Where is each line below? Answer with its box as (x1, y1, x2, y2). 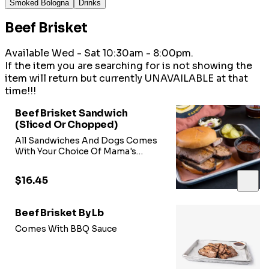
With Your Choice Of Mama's (15, 146, 136, 157)
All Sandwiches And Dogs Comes (15, 135, 157, 147)
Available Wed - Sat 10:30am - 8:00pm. (5, 47, 193, 60)
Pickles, (15, 168, 48, 179)
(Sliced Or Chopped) (15, 118, 118, 131)
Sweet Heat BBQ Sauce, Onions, (15, 157, 152, 168)
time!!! (5, 85, 36, 98)
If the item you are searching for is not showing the (5, 59, 252, 73)
